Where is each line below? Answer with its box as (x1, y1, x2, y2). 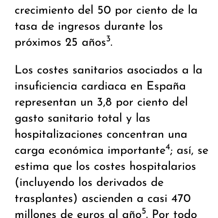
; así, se (170, 145, 208, 157)
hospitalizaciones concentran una (15, 129, 187, 141)
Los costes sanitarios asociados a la (15, 65, 202, 77)
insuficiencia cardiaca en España (15, 81, 186, 93)
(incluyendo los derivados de (15, 177, 163, 189)
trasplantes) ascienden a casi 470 (15, 193, 191, 205)
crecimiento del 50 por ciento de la (15, 5, 198, 17)
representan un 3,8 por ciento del (15, 97, 188, 109)
